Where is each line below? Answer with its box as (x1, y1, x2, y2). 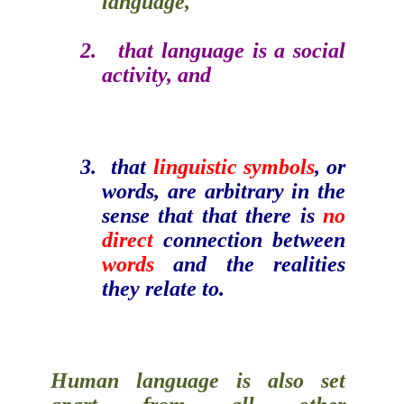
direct (101, 227, 153, 252)
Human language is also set (50, 368, 346, 392)
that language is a (117, 38, 294, 62)
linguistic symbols (152, 154, 315, 179)
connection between (152, 227, 346, 252)
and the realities (173, 252, 346, 276)
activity (101, 62, 167, 87)
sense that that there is (101, 203, 324, 227)
